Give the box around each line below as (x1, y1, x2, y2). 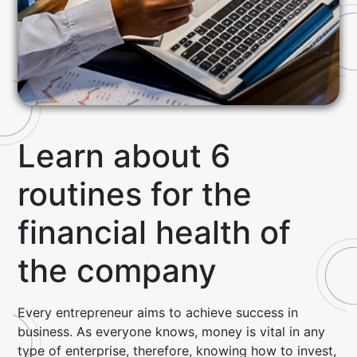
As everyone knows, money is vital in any (76, 324, 326, 339)
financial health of (18, 213, 292, 252)
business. (18, 324, 77, 339)
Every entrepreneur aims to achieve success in (18, 304, 299, 320)
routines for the (18, 175, 253, 214)
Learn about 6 (18, 136, 231, 175)
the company (18, 251, 218, 290)
